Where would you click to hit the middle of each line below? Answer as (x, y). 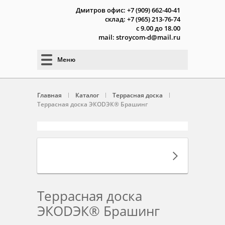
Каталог (87, 95)
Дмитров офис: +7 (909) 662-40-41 (128, 10)
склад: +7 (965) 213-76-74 (143, 19)
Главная (49, 95)
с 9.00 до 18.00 (158, 28)
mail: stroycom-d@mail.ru (139, 37)
